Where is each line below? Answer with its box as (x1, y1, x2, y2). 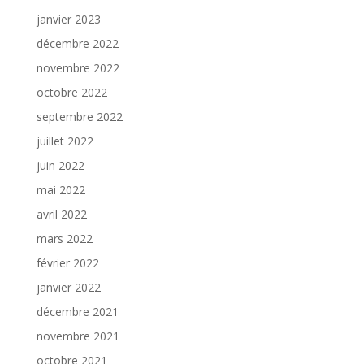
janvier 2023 (36, 11, 101, 27)
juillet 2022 (36, 132, 93, 149)
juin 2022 (36, 157, 84, 173)
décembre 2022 (36, 35, 119, 51)
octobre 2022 (36, 84, 107, 100)
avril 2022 (36, 206, 87, 222)
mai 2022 (36, 181, 85, 197)
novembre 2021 (36, 327, 119, 344)
